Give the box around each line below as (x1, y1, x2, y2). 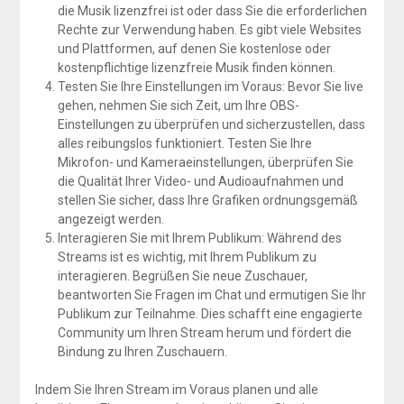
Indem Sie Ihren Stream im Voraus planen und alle (34, 381, 318, 397)
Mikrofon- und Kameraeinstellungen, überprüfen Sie (57, 154, 353, 170)
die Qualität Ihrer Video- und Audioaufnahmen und (57, 173, 344, 188)
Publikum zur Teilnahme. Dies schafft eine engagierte (57, 306, 363, 321)
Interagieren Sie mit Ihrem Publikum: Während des (57, 230, 342, 245)
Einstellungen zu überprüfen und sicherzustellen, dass (57, 116, 365, 132)
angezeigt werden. (57, 211, 164, 226)
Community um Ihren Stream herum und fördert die (57, 325, 352, 340)
